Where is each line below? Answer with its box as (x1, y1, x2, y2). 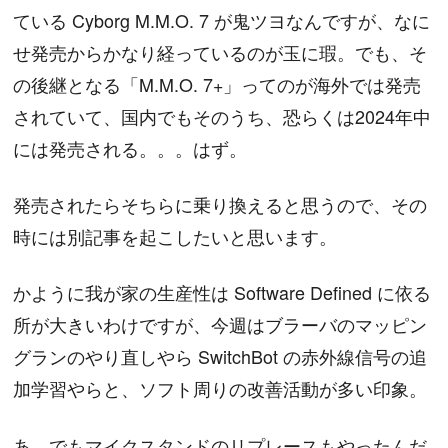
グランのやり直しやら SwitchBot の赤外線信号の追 (13, 343, 428, 370)
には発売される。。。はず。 (13, 134, 248, 161)
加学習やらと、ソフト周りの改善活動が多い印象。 (13, 375, 428, 402)
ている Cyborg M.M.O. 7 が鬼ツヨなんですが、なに (13, 6, 431, 33)
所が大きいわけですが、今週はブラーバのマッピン (13, 311, 428, 338)
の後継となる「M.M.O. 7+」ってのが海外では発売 (13, 70, 422, 97)
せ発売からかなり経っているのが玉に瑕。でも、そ (13, 38, 428, 65)
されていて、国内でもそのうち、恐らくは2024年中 (13, 102, 432, 129)
